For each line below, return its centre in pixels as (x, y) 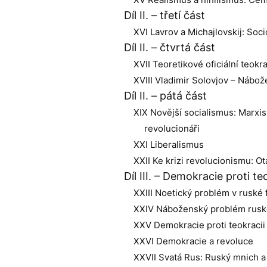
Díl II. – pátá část (165, 96)
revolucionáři (172, 128)
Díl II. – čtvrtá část (170, 47)
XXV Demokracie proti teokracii (199, 225)
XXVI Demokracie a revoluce (193, 241)
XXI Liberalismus (169, 145)
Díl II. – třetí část (164, 15)
